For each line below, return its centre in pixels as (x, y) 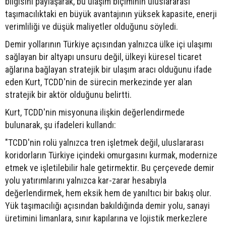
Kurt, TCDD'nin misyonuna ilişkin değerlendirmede (95, 112)
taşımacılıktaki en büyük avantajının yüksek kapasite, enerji (111, 14)
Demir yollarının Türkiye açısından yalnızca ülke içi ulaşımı (109, 44)
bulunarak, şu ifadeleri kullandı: (61, 125)
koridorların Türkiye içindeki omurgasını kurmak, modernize (111, 155)
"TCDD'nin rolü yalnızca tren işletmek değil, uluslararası (104, 142)
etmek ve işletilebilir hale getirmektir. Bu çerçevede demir (110, 167)
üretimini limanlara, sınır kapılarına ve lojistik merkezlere (106, 218)
